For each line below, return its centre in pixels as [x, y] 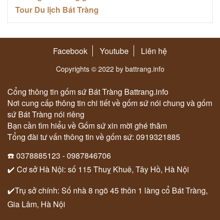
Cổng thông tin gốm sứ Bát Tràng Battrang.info [88, 91]
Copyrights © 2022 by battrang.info [110, 69]
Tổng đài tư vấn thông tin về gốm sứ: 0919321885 [94, 137]
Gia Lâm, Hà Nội [36, 204]
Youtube [114, 51]
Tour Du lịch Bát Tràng [57, 9]
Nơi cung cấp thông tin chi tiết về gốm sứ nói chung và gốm [110, 103]
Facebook [70, 51]
